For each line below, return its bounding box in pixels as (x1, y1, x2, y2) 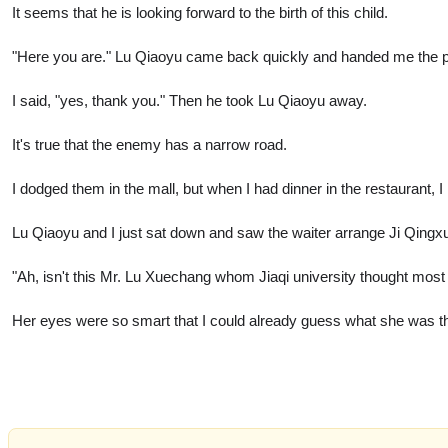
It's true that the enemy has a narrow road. (12, 135, 287, 153)
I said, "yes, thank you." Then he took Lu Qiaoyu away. (12, 91, 367, 109)
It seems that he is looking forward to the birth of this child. (12, 3, 388, 21)
